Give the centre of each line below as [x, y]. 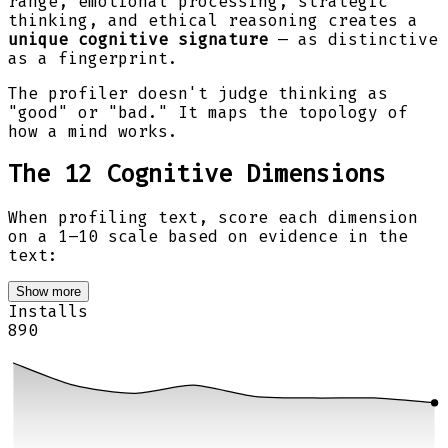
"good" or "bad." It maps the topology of [208, 112]
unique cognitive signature [138, 39]
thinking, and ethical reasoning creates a [213, 20]
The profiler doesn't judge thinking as [198, 93]
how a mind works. [93, 131]
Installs [48, 312]
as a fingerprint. [93, 58]
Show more [48, 292]
